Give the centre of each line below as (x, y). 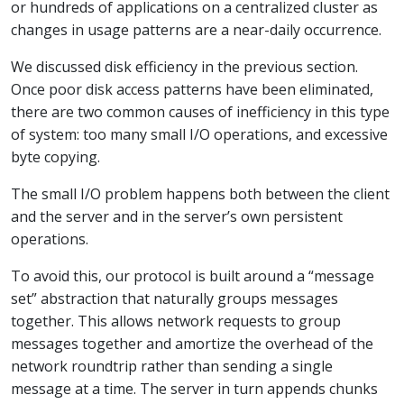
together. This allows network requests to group (176, 321)
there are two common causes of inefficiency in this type (200, 111)
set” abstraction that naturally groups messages (174, 298)
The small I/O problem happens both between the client (200, 193)
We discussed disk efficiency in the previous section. (184, 66)
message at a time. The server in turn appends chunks (194, 388)
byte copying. (55, 156)
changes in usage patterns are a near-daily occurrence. (196, 29)
